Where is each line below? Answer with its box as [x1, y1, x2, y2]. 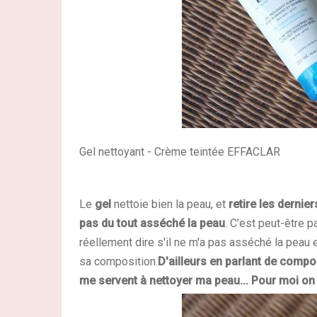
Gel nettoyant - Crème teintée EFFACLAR [79, 144, 280, 158]
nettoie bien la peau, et [111, 197, 229, 211]
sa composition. [79, 254, 158, 268]
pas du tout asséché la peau [79, 216, 225, 230]
